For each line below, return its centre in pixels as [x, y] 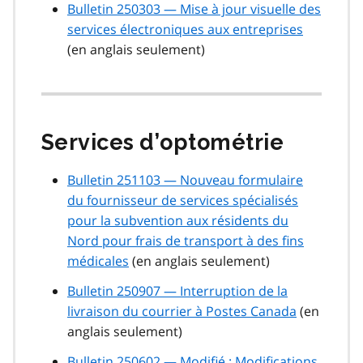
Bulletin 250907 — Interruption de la [177, 291]
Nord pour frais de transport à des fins [186, 241]
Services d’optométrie [163, 143]
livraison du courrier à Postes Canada [182, 312]
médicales [98, 261]
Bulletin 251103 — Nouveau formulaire [185, 180]
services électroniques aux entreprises [185, 30]
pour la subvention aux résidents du [178, 221]
